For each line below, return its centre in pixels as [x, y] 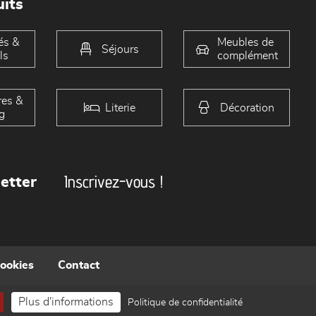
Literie [120, 108]
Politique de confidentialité [185, 303]
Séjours [120, 49]
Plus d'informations [66, 302]
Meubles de [245, 42]
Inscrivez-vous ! [114, 182]
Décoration [248, 108]
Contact [79, 266]
